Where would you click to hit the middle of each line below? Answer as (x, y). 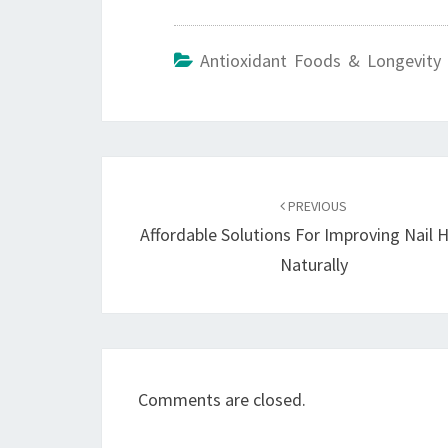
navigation (170, 209)
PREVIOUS (316, 205)
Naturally (313, 264)
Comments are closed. (222, 399)
